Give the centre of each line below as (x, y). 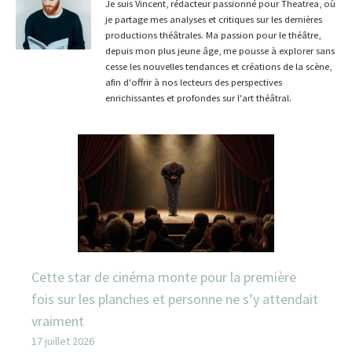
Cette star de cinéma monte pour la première (164, 277)
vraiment (58, 321)
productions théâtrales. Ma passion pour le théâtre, (213, 35)
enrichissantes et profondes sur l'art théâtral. (198, 97)
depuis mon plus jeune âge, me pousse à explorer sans (220, 50)
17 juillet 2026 (63, 341)
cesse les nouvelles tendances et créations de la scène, (218, 66)
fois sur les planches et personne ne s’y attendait (175, 299)
